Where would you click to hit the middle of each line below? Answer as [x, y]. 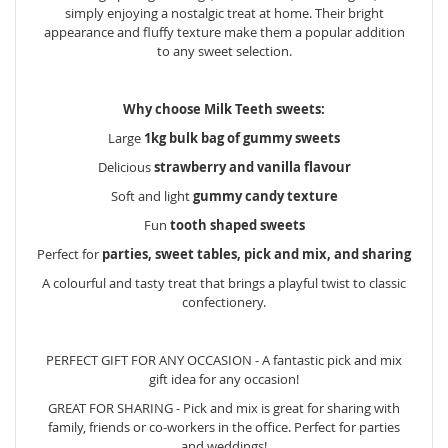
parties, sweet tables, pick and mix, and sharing [256, 253]
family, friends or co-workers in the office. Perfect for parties [224, 426]
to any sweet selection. [224, 50]
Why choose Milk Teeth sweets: [224, 108]
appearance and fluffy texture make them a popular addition [224, 31]
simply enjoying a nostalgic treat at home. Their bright [224, 12]
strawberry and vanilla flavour [252, 166]
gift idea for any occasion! [224, 378]
